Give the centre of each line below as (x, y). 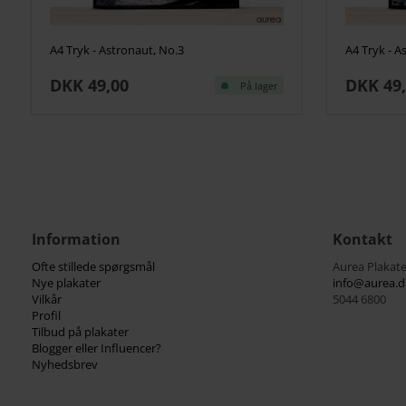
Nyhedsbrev (64, 364)
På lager (259, 85)
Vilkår (46, 299)
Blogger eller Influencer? (96, 348)
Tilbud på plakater (80, 331)
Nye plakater (66, 282)
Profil (46, 315)
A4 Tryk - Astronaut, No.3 (116, 49)
